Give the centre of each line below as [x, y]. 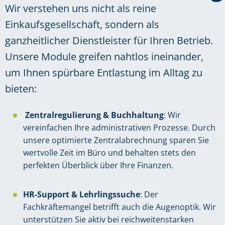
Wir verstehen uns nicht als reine [81, 9]
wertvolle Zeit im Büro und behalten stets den [109, 153]
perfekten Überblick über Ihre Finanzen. [98, 165]
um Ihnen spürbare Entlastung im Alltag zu [104, 73]
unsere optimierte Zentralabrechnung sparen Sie [116, 140]
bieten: [21, 89]
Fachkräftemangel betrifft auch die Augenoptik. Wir [120, 207]
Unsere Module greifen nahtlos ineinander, [104, 57]
